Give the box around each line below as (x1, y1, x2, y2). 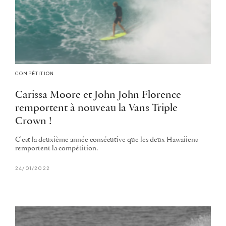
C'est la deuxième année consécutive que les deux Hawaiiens (15, 136, 198, 144)
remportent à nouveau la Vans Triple (15, 103, 178, 114)
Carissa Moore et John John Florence (15, 90, 181, 101)
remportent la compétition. (15, 145, 98, 153)
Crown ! (15, 116, 51, 127)
